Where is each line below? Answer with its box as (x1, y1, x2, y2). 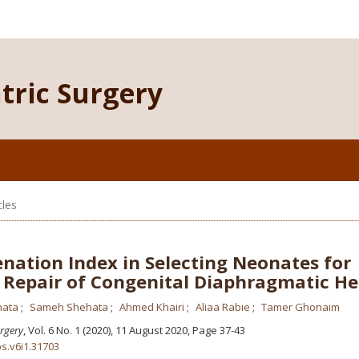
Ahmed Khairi (119, 300, 187, 314)
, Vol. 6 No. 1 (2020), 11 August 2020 (22, 323, 190, 337)
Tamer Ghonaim (260, 300, 340, 314)
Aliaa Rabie (195, 300, 252, 314)
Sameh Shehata (29, 300, 111, 314)
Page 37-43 (189, 323, 245, 337)
